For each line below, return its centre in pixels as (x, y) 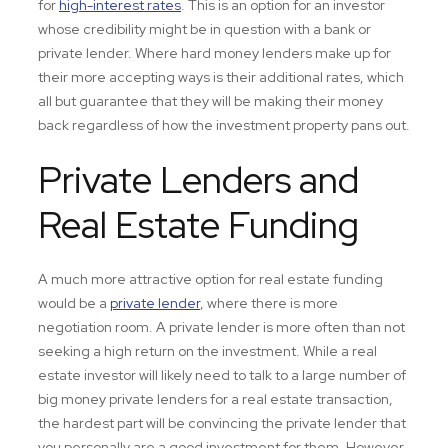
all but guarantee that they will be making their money (210, 101)
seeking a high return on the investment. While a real (207, 351)
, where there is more (269, 303)
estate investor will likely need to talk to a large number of (222, 375)
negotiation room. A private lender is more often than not (221, 327)
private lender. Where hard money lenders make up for (214, 53)
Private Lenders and (198, 179)
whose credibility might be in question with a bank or (204, 29)
